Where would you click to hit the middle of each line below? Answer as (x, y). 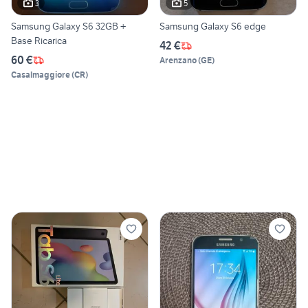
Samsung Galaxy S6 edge (213, 26)
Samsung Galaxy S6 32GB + (68, 26)
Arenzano (178, 60)
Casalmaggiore (41, 75)
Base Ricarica (39, 41)
